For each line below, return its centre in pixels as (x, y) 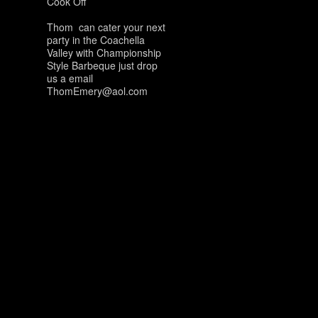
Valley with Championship (104, 53)
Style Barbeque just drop (102, 66)
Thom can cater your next (106, 27)
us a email (70, 78)
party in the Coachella (95, 40)
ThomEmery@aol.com (97, 91)
